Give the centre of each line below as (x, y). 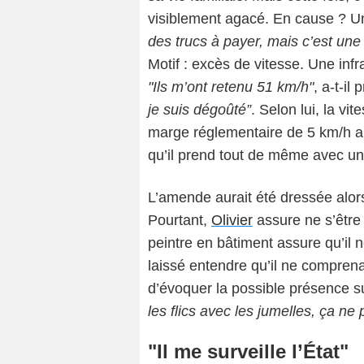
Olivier (232, 220)
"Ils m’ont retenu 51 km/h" (231, 87)
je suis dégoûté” (199, 109)
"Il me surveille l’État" (248, 351)
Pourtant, (180, 220)
